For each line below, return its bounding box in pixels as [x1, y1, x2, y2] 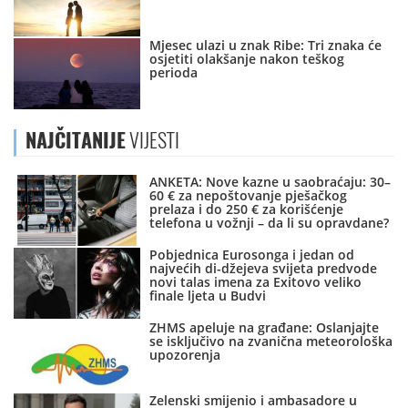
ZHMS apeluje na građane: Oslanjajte [149, 319, 380, 337]
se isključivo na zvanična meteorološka [149, 332, 393, 351]
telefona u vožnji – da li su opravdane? [149, 214, 390, 232]
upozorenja [149, 346, 221, 364]
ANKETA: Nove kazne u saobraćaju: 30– [149, 173, 392, 191]
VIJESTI [126, 127, 179, 155]
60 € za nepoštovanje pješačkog [149, 187, 348, 205]
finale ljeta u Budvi [149, 287, 267, 305]
